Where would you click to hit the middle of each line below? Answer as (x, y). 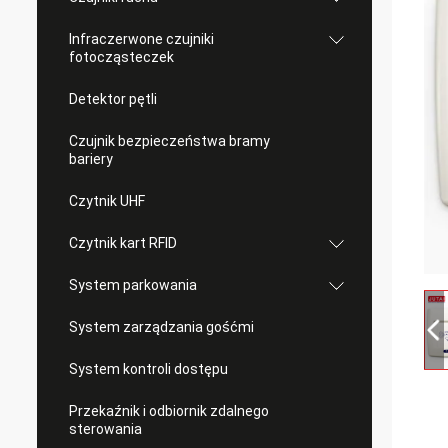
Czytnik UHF (107, 201)
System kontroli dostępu (148, 369)
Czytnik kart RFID (123, 243)
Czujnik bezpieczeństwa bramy (169, 141)
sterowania (105, 429)
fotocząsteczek (121, 57)
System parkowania (133, 285)
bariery (91, 159)
